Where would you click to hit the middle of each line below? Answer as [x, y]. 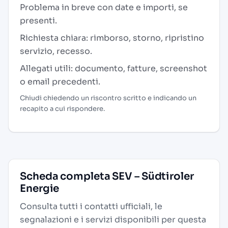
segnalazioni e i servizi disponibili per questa [113, 220]
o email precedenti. [60, 82]
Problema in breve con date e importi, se [104, 7]
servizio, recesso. [56, 51]
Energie [40, 189]
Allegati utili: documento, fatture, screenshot [113, 68]
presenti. [38, 21]
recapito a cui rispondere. [62, 109]
